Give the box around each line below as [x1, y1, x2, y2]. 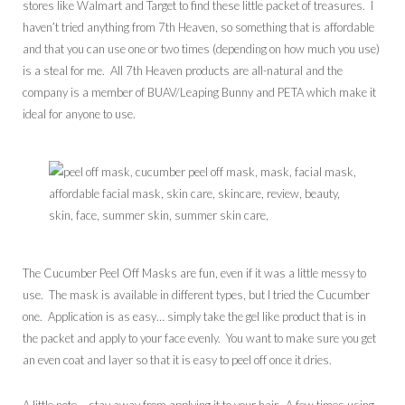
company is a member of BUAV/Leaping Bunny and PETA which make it [23, 84, 376, 99]
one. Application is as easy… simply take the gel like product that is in [23, 308, 366, 324]
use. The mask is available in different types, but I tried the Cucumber [23, 287, 370, 302]
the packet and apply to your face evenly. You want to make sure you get [23, 330, 376, 345]
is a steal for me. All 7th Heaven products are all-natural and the [23, 62, 343, 78]
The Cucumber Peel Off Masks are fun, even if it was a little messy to [23, 265, 366, 280]
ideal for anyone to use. [23, 106, 136, 121]
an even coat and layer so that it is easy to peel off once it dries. [23, 352, 332, 367]
